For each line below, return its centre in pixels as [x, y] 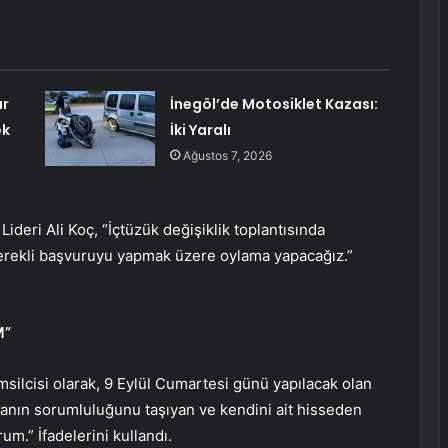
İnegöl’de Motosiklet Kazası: [273, 104]
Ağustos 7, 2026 [227, 156]
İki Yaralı [200, 130]
